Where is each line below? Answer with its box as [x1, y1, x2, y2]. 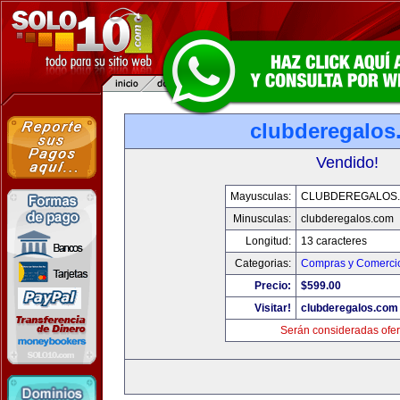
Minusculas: [232, 212, 291, 225]
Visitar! [254, 302, 291, 314]
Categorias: [234, 257, 291, 270]
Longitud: [245, 235, 291, 247]
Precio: [254, 279, 291, 292]
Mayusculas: [229, 190, 291, 203]
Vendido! [316, 154, 379, 171]
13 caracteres [300, 235, 367, 247]
